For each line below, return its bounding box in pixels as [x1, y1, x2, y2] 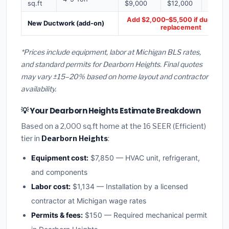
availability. [21, 84, 56, 94]
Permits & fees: [31, 211, 83, 220]
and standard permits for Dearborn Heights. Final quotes [21, 60, 202, 69]
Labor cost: [31, 182, 71, 191]
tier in [21, 134, 41, 143]
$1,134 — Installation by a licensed [71, 182, 188, 191]
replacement [161, 23, 201, 31]
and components [31, 168, 87, 177]
